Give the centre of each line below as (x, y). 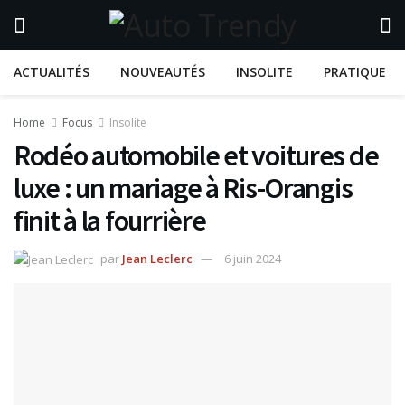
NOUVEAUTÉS (163, 72)
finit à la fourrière (110, 221)
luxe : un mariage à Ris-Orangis (183, 188)
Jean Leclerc (157, 258)
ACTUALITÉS (52, 72)
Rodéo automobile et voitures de (196, 155)
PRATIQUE (355, 72)
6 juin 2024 (253, 258)
